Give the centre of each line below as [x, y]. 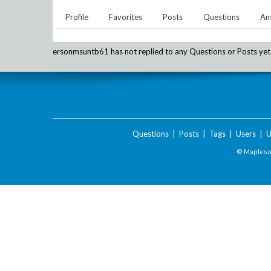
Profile [77, 17]
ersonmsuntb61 [81, 51]
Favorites [126, 17]
